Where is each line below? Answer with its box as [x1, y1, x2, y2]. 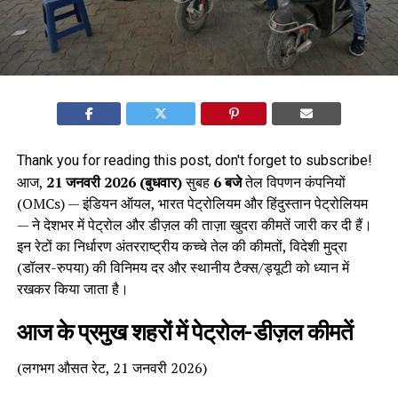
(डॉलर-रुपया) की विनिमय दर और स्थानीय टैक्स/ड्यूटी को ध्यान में [16, 257, 349, 277]
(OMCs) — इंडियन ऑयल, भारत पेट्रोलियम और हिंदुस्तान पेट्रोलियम [16, 193, 368, 213]
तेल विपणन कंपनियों [241, 171, 346, 192]
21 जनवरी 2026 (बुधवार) [45, 171, 182, 192]
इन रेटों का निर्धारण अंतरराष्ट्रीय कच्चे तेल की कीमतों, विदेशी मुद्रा [16, 235, 347, 256]
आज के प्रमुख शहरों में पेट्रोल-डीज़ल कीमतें [16, 318, 354, 346]
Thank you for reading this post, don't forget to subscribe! [16, 151, 372, 169]
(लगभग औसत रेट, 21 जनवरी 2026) [16, 357, 207, 378]
